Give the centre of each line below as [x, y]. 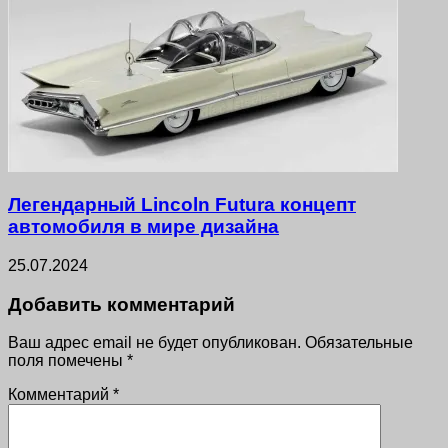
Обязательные [359, 343]
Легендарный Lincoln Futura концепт [182, 205]
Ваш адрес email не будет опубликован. [154, 343]
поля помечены [67, 361]
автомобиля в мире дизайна [143, 227]
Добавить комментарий [121, 304]
